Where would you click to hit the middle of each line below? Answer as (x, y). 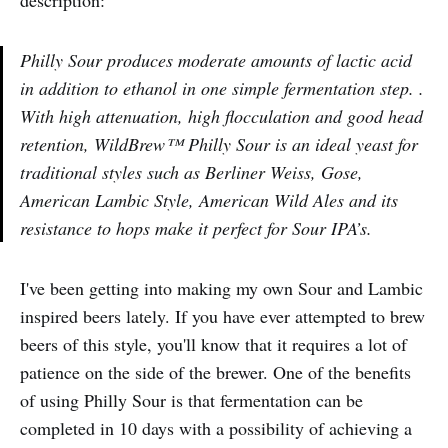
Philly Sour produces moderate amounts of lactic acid (216, 60)
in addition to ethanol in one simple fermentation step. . (222, 88)
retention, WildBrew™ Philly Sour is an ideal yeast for (219, 144)
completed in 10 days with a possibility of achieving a (216, 428)
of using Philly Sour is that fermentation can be (191, 400)
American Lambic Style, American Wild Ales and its (209, 200)
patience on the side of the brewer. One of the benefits (215, 372)
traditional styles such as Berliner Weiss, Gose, (191, 172)
